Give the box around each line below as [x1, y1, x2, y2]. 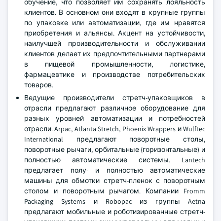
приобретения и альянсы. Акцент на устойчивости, [24, 29, 205, 37]
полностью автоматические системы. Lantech [24, 155, 205, 164]
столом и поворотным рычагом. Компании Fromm [24, 186, 205, 195]
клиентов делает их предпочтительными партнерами [24, 49, 205, 58]
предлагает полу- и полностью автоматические [24, 166, 205, 175]
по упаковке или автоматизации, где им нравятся [24, 18, 205, 27]
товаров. [24, 80, 53, 89]
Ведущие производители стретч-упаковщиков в [24, 93, 205, 102]
